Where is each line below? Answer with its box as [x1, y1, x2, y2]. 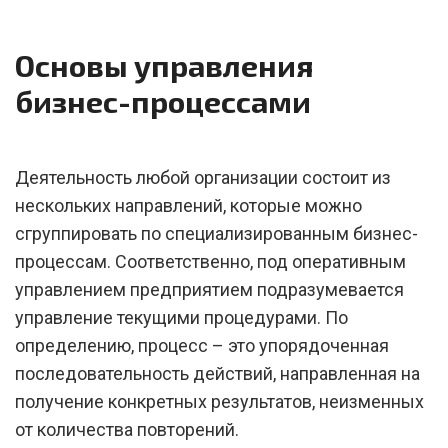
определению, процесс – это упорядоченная [15, 335, 389, 356]
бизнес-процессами [15, 83, 311, 119]
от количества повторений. [15, 419, 239, 440]
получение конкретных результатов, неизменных [15, 391, 424, 412]
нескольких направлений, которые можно [15, 195, 362, 216]
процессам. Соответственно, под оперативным [15, 251, 406, 272]
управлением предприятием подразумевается [15, 279, 404, 300]
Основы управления [15, 47, 314, 83]
